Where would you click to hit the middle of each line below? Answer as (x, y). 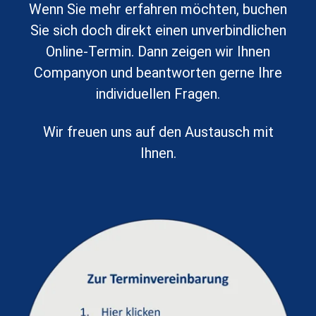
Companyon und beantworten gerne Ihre (158, 73)
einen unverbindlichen (220, 31)
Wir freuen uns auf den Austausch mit (158, 132)
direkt (135, 31)
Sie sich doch (73, 31)
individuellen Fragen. (158, 94)
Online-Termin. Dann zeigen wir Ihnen (158, 52)
